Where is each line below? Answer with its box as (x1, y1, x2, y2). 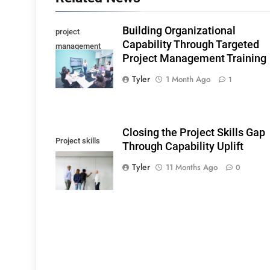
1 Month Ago (165, 73, 210, 85)
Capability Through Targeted (122, 38, 259, 51)
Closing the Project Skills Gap (122, 126, 265, 139)
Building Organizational (122, 24, 236, 37)
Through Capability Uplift (122, 140, 243, 152)
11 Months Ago (165, 161, 218, 173)
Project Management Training (122, 52, 266, 64)
